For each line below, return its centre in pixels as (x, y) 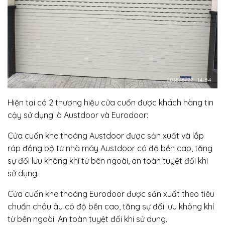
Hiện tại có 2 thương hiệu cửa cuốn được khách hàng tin (110, 103)
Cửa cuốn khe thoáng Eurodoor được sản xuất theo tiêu (111, 194)
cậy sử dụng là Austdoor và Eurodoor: (78, 115)
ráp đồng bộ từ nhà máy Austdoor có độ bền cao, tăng (110, 148)
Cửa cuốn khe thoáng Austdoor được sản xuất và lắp (106, 136)
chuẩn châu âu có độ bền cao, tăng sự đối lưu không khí (111, 207)
